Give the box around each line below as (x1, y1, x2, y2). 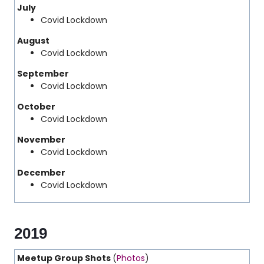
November (17, 134, 65, 146)
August (17, 35, 49, 47)
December (17, 167, 65, 179)
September (17, 68, 69, 80)
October (17, 101, 55, 113)
